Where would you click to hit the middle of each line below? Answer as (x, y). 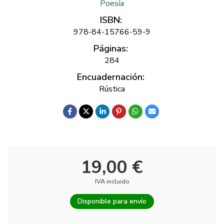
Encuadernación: (111, 77)
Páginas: (111, 48)
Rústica (112, 89)
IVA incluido (112, 181)
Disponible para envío (112, 201)
